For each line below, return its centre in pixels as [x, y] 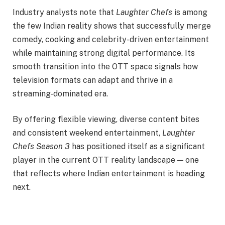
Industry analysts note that [64, 12]
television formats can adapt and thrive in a [93, 80]
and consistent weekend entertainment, [87, 133]
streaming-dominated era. [60, 93]
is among [190, 12]
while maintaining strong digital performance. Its [104, 53]
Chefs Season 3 [41, 147]
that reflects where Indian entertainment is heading [109, 174]
